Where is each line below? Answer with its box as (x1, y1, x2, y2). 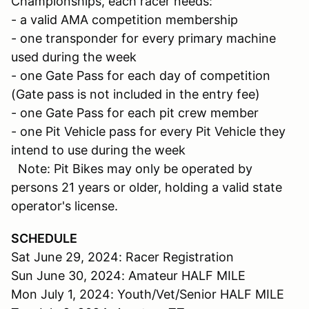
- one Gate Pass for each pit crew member (11, 105, 259, 120)
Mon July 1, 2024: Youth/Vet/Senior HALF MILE (11, 286, 284, 301)
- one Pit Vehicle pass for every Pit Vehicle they (11, 123, 286, 139)
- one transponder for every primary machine (11, 30, 276, 46)
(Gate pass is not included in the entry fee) (11, 86, 260, 101)
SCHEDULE (11, 230, 77, 246)
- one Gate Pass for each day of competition (11, 68, 270, 83)
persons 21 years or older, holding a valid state (11, 179, 282, 195)
